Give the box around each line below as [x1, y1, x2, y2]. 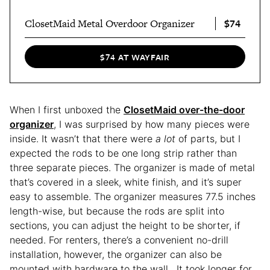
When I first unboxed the [10, 103, 124, 116]
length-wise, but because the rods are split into [10, 204, 224, 217]
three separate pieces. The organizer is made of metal [10, 161, 255, 174]
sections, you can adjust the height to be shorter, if [10, 219, 240, 231]
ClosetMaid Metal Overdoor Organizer [25, 16, 195, 31]
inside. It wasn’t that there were [10, 132, 155, 145]
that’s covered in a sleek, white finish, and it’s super [10, 175, 242, 188]
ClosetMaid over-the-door [124, 103, 245, 116]
